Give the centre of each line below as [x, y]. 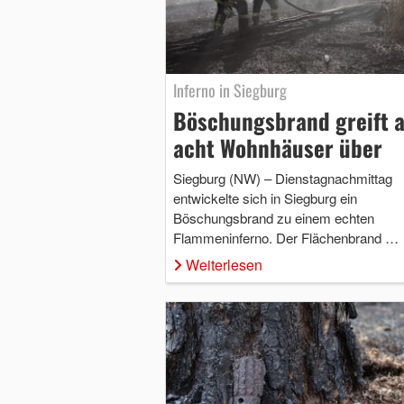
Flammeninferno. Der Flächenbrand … [285, 237]
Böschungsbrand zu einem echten [273, 217]
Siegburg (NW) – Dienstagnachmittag [282, 178]
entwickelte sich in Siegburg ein [265, 197]
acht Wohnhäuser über [277, 147]
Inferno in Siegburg [230, 90]
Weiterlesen [224, 264]
